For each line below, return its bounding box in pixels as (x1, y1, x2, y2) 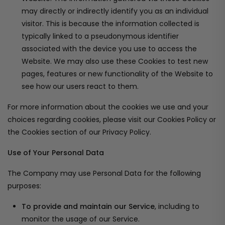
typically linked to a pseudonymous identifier (22, 31, 179, 41)
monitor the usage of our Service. (22, 214, 140, 224)
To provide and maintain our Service (22, 201, 155, 211)
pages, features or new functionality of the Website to (22, 69, 213, 79)
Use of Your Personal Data (8, 148, 104, 158)
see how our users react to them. (22, 81, 139, 91)
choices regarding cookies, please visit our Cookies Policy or (8, 115, 216, 125)
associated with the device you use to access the (22, 44, 197, 54)
